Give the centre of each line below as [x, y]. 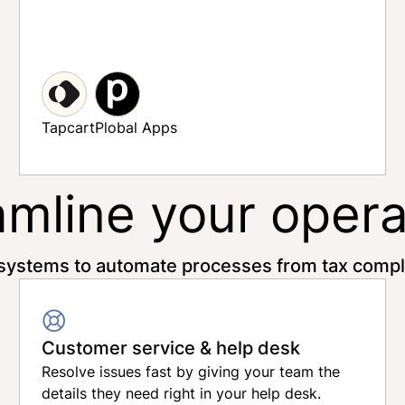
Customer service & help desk [171, 347]
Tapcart [69, 127]
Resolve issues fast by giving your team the [191, 372]
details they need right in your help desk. [182, 393]
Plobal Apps [137, 127]
